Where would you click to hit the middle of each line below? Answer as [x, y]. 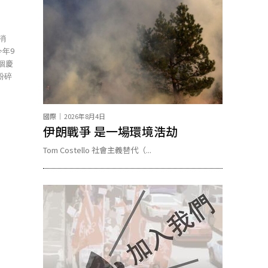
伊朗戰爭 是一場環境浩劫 [110, 131]
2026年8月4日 [85, 116]
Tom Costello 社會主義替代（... [97, 150]
